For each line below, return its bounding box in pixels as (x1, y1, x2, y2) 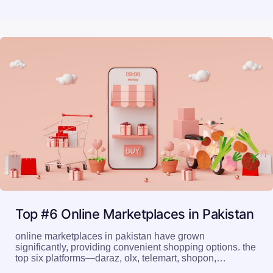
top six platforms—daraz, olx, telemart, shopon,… (15, 252, 226, 263)
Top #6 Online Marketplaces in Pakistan (15, 205, 254, 222)
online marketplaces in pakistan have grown (15, 230, 205, 241)
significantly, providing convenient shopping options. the (15, 241, 256, 252)
